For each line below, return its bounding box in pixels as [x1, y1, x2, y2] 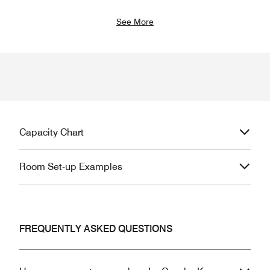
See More [116, 17, 154, 27]
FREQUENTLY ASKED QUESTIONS [19, 223, 172, 235]
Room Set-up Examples [19, 161, 122, 173]
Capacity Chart [19, 127, 84, 139]
